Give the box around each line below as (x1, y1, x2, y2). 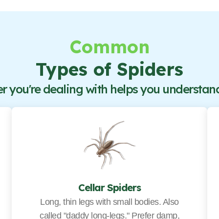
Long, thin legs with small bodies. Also (40, 197, 179, 207)
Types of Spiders (36, 58, 183, 80)
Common (69, 35, 150, 58)
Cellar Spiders (78, 181, 141, 194)
